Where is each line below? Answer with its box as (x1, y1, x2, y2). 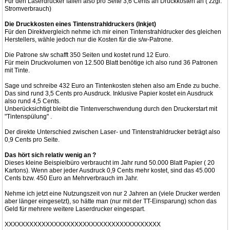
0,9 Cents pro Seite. (5, 136, 60, 143)
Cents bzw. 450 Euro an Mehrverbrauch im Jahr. (5, 175, 138, 182)
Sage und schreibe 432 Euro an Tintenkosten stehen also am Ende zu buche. (5, 82, 220, 89)
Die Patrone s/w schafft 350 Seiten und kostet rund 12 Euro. (5, 51, 170, 59)
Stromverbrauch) (5, 5, 51, 12)
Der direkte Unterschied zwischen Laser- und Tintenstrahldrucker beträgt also (5, 128, 220, 136)
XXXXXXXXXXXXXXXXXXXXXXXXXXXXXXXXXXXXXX (5, 221, 161, 228)
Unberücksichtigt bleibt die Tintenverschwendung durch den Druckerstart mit (5, 105, 217, 112)
